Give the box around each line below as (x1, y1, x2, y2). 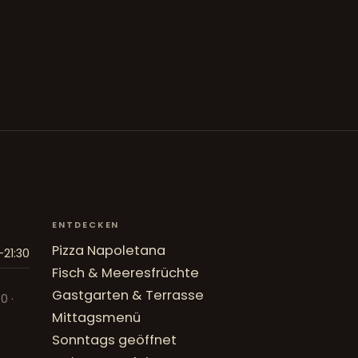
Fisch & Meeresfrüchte (51, 264, 199, 283)
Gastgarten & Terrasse (51, 286, 204, 305)
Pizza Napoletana (51, 241, 165, 261)
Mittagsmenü (51, 308, 141, 328)
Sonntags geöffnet (51, 331, 177, 350)
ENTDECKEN (51, 219, 120, 232)
